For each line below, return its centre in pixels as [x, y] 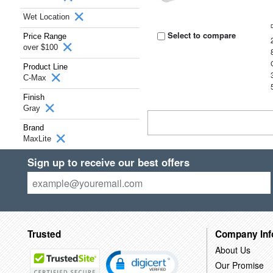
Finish [34, 97]
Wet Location [48, 17]
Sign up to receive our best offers [108, 162]
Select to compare [201, 35]
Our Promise [239, 265]
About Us [232, 250]
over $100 [42, 47]
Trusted [44, 234]
